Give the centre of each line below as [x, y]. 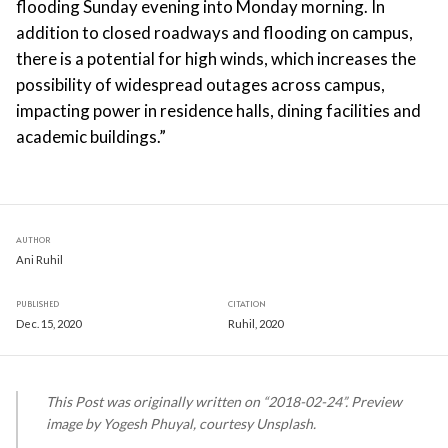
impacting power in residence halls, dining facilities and [218, 110]
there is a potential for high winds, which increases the [216, 58]
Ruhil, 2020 [255, 324]
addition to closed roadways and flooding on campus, [214, 32]
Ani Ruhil [39, 260]
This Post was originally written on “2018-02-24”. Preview [224, 402]
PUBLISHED [37, 304]
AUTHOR [33, 240]
